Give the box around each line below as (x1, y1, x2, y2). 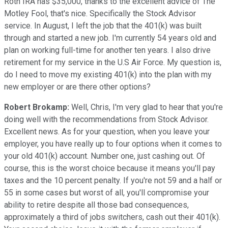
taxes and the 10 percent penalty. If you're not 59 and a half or (4, 175, 222, 185)
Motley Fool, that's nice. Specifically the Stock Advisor (4, 8, 196, 18)
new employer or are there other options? (4, 81, 151, 92)
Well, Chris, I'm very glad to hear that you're (69, 102, 223, 112)
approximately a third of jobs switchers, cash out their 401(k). (4, 212, 220, 222)
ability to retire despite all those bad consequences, (4, 199, 189, 210)
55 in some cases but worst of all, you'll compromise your (4, 187, 209, 197)
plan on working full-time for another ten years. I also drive (4, 45, 211, 55)
